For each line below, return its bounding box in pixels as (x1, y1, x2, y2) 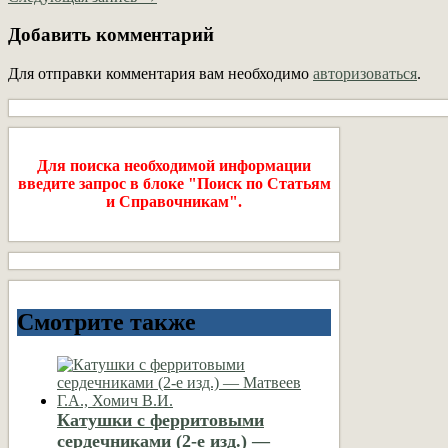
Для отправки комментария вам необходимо (8, 65, 313, 83)
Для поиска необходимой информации (37, 157, 311, 175)
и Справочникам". (106, 193, 242, 211)
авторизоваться (313, 65, 417, 83)
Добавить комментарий (8, 24, 214, 46)
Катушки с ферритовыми (57, 409, 264, 430)
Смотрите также (17, 308, 196, 335)
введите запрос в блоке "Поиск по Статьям (17, 175, 331, 193)
